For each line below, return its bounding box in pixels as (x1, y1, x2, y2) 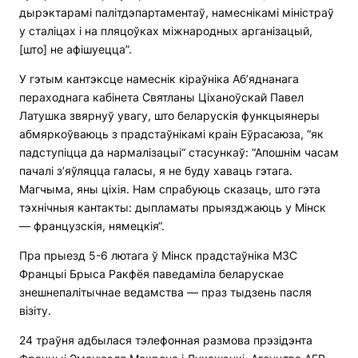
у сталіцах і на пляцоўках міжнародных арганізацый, (19, 24, 312, 38)
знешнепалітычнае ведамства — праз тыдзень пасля (19, 285, 312, 300)
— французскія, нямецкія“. (19, 219, 165, 233)
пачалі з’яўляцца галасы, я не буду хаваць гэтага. (19, 164, 292, 178)
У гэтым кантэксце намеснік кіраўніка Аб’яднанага (19, 72, 299, 86)
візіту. (19, 304, 51, 318)
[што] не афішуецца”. (19, 42, 132, 57)
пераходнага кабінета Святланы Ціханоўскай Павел (19, 90, 304, 105)
